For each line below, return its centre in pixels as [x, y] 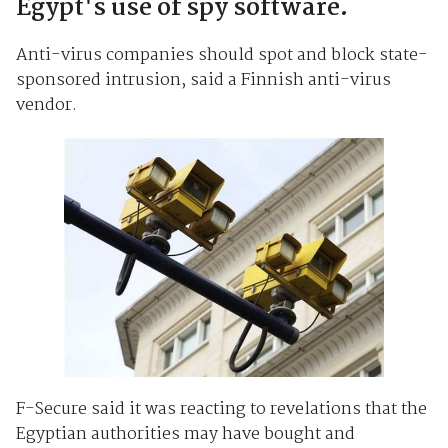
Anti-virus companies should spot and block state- [221, 55]
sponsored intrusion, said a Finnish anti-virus [203, 80]
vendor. [46, 105]
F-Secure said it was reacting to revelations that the [221, 409]
